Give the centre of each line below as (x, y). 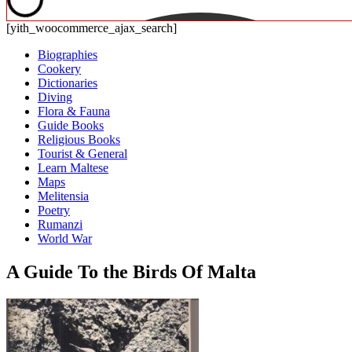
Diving (55, 97)
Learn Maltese (73, 168)
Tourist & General (82, 154)
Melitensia (63, 196)
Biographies (68, 55)
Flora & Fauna (74, 111)
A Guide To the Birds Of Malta (131, 271)
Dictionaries (68, 83)
